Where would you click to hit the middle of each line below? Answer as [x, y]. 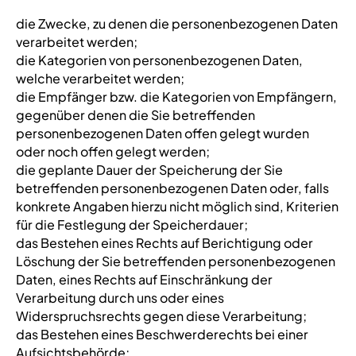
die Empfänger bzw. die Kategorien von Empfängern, [176, 97]
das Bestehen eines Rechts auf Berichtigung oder [164, 243]
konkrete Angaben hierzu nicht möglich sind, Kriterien [177, 206]
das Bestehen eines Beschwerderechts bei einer [162, 334]
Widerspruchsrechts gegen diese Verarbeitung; [161, 316]
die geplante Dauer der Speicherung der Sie [149, 170]
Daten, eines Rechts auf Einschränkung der [144, 279]
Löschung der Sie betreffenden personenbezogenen [175, 261]
